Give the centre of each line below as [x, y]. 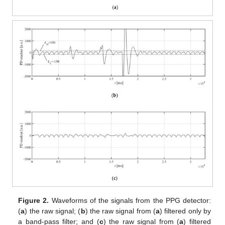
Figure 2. [34, 201]
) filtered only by [185, 211]
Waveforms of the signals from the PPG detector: [130, 201]
